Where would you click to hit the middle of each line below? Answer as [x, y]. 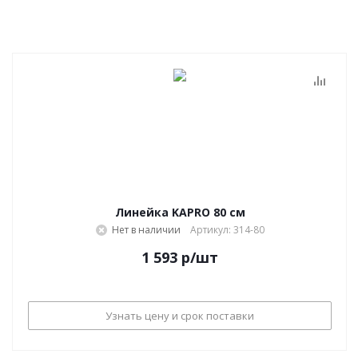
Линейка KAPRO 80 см [180, 212]
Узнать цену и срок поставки [180, 315]
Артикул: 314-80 [227, 230]
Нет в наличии [146, 230]
